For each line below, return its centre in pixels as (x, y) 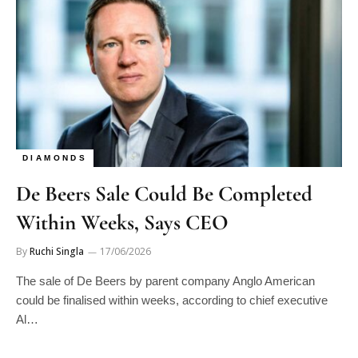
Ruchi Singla (57, 251)
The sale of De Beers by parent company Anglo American (165, 280)
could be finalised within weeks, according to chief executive (172, 300)
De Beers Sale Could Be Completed (164, 193)
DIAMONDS (55, 157)
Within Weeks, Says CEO (122, 222)
